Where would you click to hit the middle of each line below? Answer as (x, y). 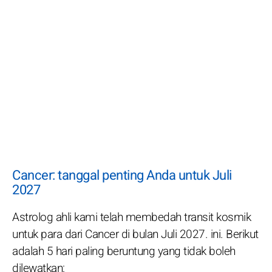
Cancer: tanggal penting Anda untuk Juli (122, 176)
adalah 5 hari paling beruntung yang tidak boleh (124, 252)
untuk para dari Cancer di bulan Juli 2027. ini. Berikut (135, 235)
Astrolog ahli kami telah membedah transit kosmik (131, 218)
